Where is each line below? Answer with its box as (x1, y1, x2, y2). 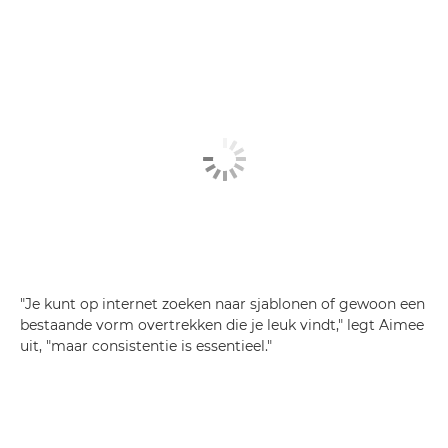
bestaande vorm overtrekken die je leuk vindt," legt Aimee (20, 315, 424, 334)
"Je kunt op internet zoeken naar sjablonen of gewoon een (20, 294, 425, 313)
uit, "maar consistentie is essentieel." (20, 336, 272, 355)
